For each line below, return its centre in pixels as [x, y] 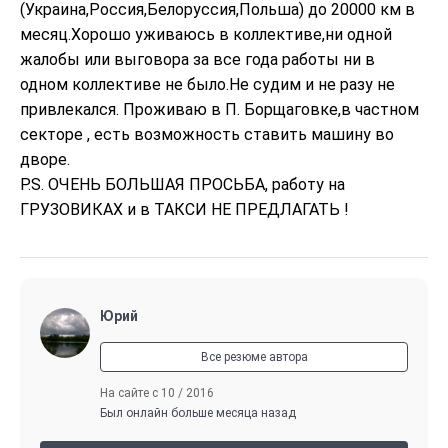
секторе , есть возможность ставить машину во [209, 134]
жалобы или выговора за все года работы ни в [199, 59]
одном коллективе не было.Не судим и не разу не [209, 84]
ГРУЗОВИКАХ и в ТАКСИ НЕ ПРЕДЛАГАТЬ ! [184, 209]
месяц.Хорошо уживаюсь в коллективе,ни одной [208, 34]
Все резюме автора [254, 357]
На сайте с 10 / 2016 [157, 393]
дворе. [45, 159]
